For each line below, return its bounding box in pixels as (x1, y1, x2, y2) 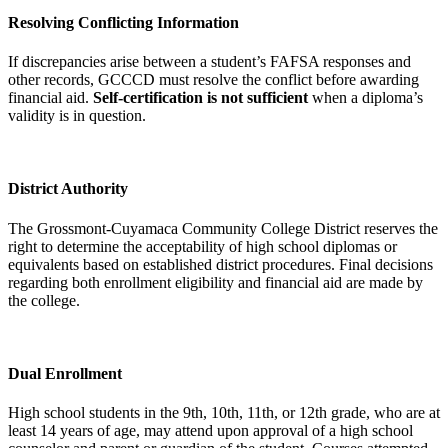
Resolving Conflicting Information (8, 13, 239, 31)
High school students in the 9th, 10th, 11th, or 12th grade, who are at (8, 404, 440, 422)
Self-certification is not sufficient (93, 89, 308, 107)
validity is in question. (8, 107, 146, 125)
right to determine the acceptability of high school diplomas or (8, 237, 397, 255)
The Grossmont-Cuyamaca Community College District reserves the (8, 219, 438, 237)
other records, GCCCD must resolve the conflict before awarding (8, 71, 419, 89)
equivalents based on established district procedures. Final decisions (8, 255, 433, 273)
